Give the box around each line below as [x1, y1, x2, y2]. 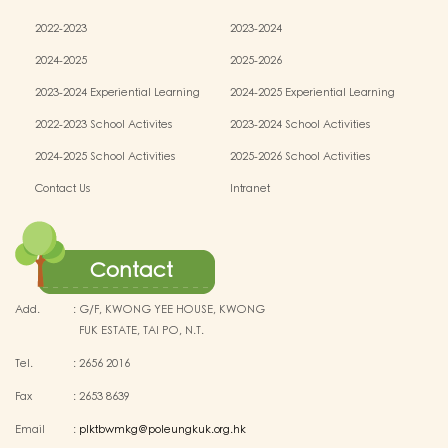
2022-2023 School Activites [35, 117, 172, 134]
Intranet [230, 181, 271, 198]
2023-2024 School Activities [230, 117, 371, 134]
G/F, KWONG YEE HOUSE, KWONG [79, 302, 265, 319]
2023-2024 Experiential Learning [35, 85, 200, 102]
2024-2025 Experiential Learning [230, 85, 396, 102]
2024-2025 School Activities [35, 149, 175, 166]
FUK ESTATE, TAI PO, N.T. [79, 323, 204, 340]
